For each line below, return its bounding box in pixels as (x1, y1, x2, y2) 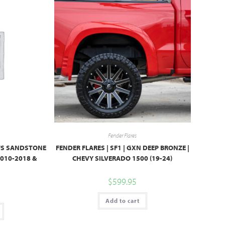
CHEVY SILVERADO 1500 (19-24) (72, 153, 173, 163)
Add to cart (105, 196, 140, 204)
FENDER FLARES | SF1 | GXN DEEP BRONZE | (55, 143, 189, 152)
